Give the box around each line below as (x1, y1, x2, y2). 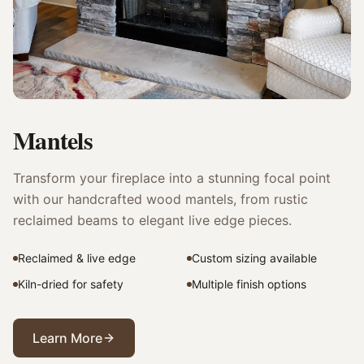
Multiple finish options (192, 277, 306, 292)
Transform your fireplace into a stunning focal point (13, 170, 331, 187)
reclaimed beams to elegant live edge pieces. (13, 212, 292, 229)
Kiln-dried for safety (18, 277, 123, 292)
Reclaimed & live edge (18, 251, 136, 266)
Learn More (32, 330, 102, 347)
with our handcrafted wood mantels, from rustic (13, 191, 308, 208)
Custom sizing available (192, 251, 317, 266)
